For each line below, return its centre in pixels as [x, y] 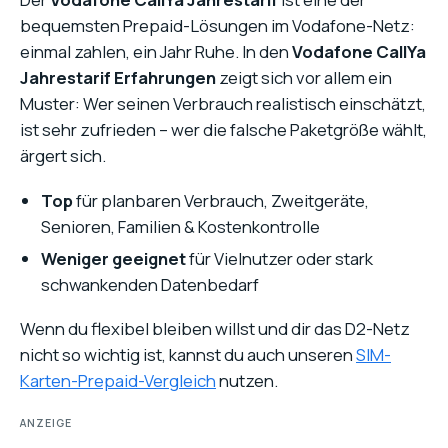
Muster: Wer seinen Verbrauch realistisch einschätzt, [223, 104]
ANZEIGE [46, 423]
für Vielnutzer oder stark [279, 258]
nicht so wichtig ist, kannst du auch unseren [188, 355]
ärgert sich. [63, 156]
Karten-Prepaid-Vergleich [118, 381]
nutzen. [247, 381]
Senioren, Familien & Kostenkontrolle [180, 226]
